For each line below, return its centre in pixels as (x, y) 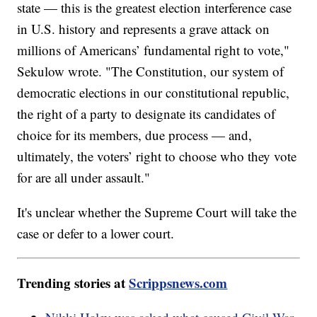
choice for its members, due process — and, (135, 135)
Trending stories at (73, 283)
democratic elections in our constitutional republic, (154, 93)
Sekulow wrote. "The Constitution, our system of (151, 71)
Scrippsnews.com (178, 283)
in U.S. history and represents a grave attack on (144, 29)
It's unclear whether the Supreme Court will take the (157, 212)
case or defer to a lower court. (98, 234)
